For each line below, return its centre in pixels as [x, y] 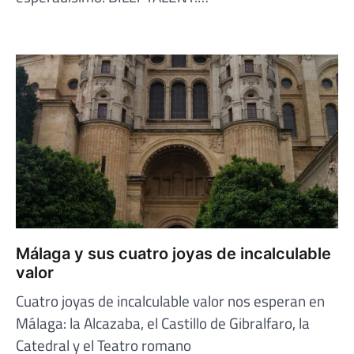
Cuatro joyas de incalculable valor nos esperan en [170, 300]
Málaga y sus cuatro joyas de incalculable [173, 253]
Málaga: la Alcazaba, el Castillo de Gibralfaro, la [163, 322]
